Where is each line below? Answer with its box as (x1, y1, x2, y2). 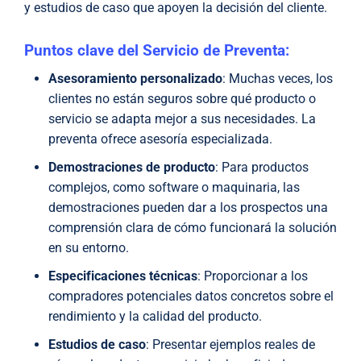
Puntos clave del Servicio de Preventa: (24, 42, 289, 60)
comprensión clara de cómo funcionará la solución (48, 220, 337, 236)
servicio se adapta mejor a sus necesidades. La (48, 111, 316, 127)
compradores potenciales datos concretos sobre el (48, 288, 334, 305)
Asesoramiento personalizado (48, 71, 222, 87)
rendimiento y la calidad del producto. (48, 309, 262, 325)
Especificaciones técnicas (48, 268, 197, 284)
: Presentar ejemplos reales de (146, 337, 315, 353)
